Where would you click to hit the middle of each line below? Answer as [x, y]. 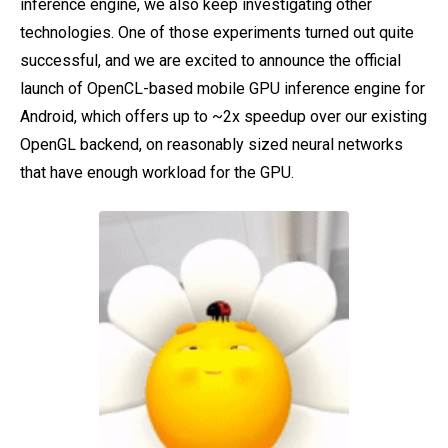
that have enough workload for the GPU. [157, 172]
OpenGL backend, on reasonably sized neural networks [211, 144]
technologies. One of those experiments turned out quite [217, 32]
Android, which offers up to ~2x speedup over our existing [223, 116]
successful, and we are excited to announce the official [210, 60]
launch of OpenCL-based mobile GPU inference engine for [222, 88]
